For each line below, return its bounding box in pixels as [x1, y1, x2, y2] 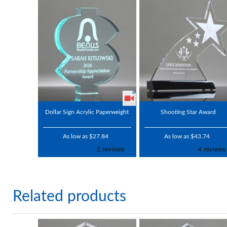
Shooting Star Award [161, 109, 216, 116]
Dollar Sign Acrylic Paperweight [45, 109, 129, 116]
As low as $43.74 [164, 133, 210, 140]
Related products [13, 189, 126, 205]
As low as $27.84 [63, 133, 109, 140]
